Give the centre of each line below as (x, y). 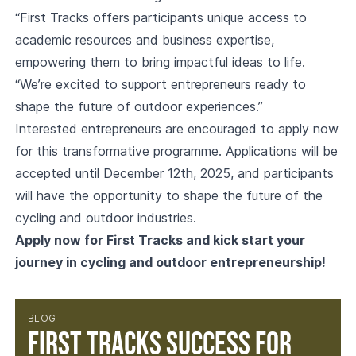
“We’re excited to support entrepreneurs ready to (160, 84)
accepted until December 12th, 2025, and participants (174, 173)
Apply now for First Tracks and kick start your (160, 240)
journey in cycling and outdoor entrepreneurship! (170, 262)
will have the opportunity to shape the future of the (168, 195)
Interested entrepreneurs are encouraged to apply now (176, 128)
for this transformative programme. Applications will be (176, 151)
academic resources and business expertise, (144, 39)
